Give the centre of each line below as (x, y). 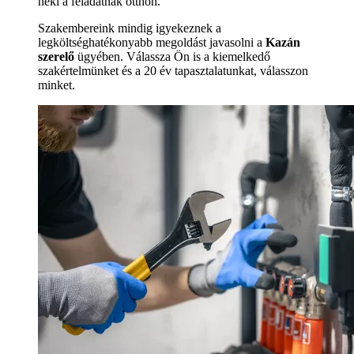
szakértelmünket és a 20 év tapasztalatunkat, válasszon (173, 71)
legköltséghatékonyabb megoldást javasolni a (152, 43)
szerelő (56, 57)
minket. (56, 85)
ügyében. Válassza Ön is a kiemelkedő (172, 57)
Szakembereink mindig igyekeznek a (130, 28)
